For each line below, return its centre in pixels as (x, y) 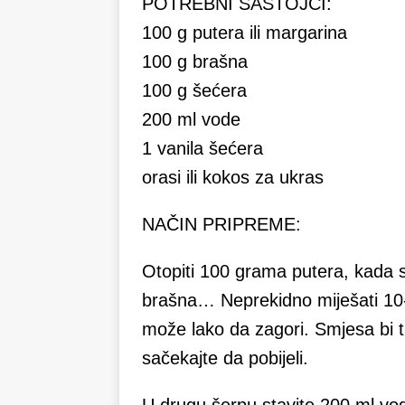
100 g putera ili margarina (245, 33)
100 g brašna (195, 62)
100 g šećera (194, 91)
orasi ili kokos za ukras (233, 178)
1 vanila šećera (202, 149)
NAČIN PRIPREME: (221, 225)
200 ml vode (191, 120)
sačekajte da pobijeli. (225, 358)
